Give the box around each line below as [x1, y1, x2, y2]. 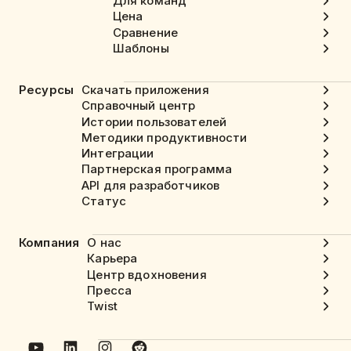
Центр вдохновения [87, 266, 207, 282]
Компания [19, 234, 80, 250]
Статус [81, 193, 126, 208]
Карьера [87, 251, 138, 266]
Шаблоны [112, 40, 169, 56]
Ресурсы [19, 81, 74, 97]
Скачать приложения [81, 82, 209, 98]
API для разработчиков [81, 177, 220, 193]
